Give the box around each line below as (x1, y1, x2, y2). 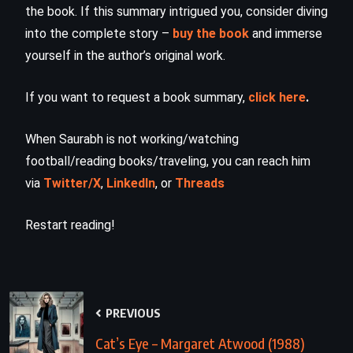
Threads (175, 175, 225, 191)
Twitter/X (43, 175, 101, 191)
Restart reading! (25, 217, 115, 232)
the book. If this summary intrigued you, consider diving (25, 3, 328, 19)
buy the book (173, 25, 249, 41)
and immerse (249, 25, 322, 41)
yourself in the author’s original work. (25, 47, 225, 63)
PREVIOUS (103, 305, 161, 320)
